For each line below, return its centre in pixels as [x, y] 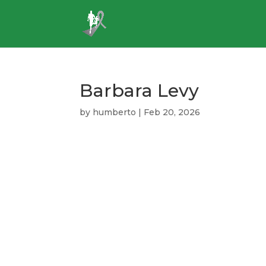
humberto [115, 112]
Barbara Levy [140, 91]
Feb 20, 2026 [172, 112]
